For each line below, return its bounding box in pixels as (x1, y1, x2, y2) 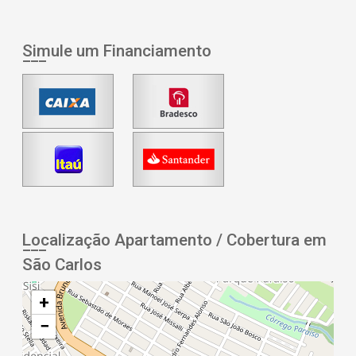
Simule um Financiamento (22, 41, 211, 61)
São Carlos (22, 255, 102, 275)
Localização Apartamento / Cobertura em (22, 230, 327, 250)
